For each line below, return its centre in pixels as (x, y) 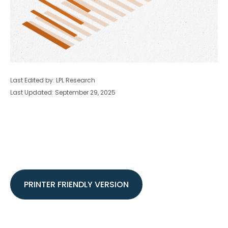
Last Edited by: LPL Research (53, 80)
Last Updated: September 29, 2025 (63, 92)
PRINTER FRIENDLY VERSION (76, 184)
